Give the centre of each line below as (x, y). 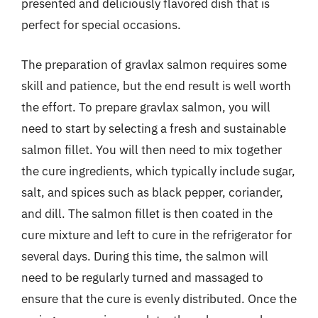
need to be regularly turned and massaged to (142, 277)
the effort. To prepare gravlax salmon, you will (146, 107)
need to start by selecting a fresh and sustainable (154, 128)
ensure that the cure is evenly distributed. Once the (159, 298)
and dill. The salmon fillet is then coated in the (147, 213)
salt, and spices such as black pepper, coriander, (152, 192)
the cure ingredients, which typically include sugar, (158, 171)
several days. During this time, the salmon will (145, 256)
